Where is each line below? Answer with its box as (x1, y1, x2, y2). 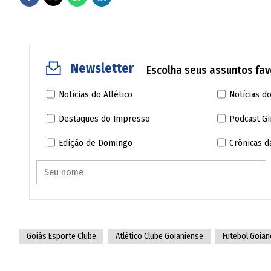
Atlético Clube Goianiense (116, 230, 203, 241)
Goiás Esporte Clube (27, 230, 96, 241)
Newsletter (71, 60, 134, 77)
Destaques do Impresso (58, 113, 150, 124)
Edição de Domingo (58, 137, 132, 148)
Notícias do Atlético (58, 88, 132, 100)
